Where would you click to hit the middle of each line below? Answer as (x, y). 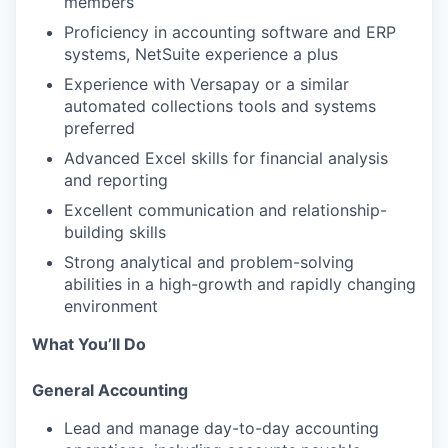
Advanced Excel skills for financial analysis (226, 158)
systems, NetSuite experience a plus (201, 54)
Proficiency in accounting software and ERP (230, 32)
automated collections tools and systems (220, 106)
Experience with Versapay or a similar (206, 84)
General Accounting (110, 390)
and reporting (116, 180)
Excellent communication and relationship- (225, 210)
